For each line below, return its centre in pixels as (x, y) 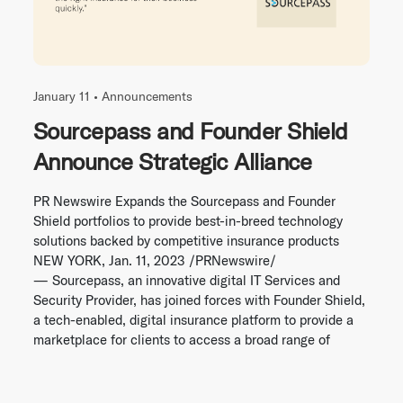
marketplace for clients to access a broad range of (182, 339)
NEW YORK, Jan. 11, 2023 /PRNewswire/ (155, 260)
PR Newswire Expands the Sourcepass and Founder (184, 201)
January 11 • (67, 96)
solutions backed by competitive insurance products (186, 240)
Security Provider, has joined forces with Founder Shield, (199, 300)
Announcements (147, 96)
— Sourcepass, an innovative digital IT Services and (187, 280)
